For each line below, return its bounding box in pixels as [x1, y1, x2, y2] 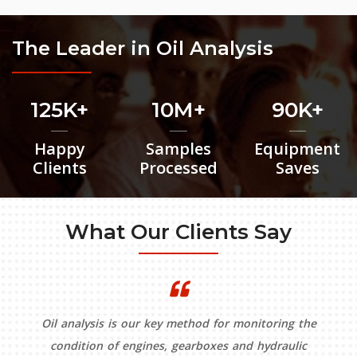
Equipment [254, 137, 341, 159]
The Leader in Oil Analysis [12, 36, 273, 60]
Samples [145, 137, 211, 159]
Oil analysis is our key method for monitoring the [41, 315, 316, 331]
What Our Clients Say [65, 218, 292, 245]
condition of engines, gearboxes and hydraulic [50, 337, 307, 353]
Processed [139, 156, 218, 178]
